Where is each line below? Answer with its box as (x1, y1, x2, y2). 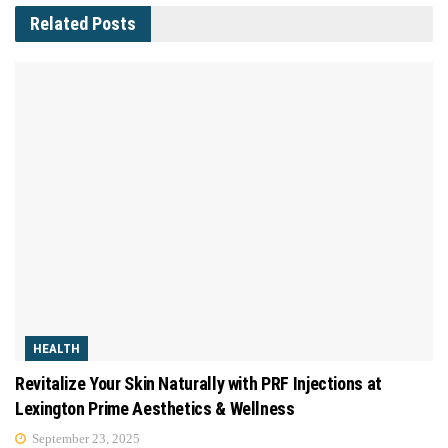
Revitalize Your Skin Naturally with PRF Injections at (15, 373, 382, 395)
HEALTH (33, 341, 80, 357)
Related (30, 13, 88, 35)
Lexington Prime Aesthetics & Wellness (15, 398, 295, 420)
